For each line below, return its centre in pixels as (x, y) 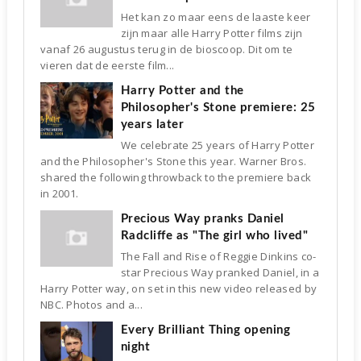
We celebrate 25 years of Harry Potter (218, 145)
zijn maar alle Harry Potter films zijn (212, 33)
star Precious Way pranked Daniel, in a (220, 272)
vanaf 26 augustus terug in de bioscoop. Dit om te (166, 49)
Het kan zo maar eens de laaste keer (216, 17)
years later (152, 124)
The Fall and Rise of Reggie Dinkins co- (218, 256)
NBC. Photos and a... (91, 304)
